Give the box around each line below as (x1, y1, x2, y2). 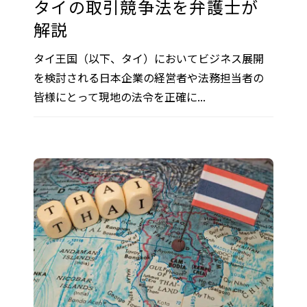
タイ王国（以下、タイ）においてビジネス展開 (34, 49, 264, 66)
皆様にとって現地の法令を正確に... (34, 88, 206, 105)
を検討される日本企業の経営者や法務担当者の (34, 69, 264, 86)
